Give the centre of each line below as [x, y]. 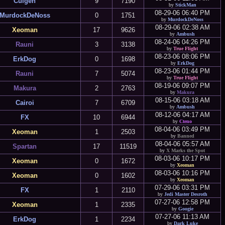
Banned [186, 136]
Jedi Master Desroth [186, 194]
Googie [186, 209]
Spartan [25, 146]
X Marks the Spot [186, 150]
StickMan [186, 5]
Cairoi [25, 103]
